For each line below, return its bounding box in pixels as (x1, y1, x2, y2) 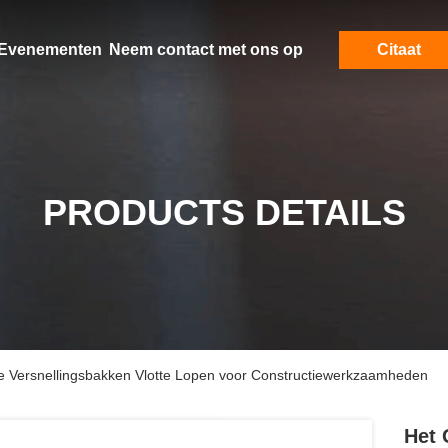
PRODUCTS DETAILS (42, 192, 406, 233)
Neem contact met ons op (108, 41, 303, 58)
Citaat (376, 41, 421, 58)
